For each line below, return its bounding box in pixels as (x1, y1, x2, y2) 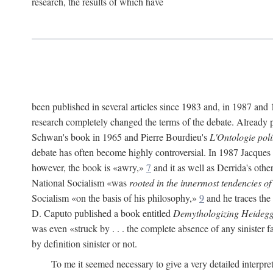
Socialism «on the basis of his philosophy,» (32, 191, 199, 204)
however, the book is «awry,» (32, 161, 146, 174)
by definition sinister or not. (32, 237, 137, 250)
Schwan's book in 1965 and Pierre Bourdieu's (32, 130, 210, 143)
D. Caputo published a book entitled (32, 207, 173, 219)
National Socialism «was (32, 176, 129, 189)
